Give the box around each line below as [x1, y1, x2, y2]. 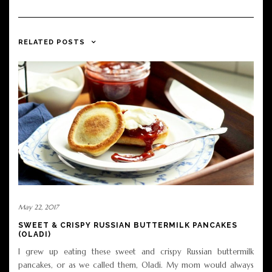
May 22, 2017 [18, 203, 58, 212]
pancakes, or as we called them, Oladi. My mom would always [18, 260, 254, 271]
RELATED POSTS [18, 38, 85, 47]
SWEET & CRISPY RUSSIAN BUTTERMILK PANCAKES [18, 221, 237, 230]
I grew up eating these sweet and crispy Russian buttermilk [18, 246, 254, 257]
